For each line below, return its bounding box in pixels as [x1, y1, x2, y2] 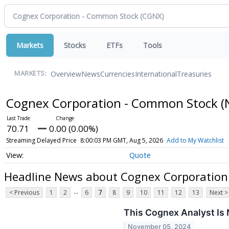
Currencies [100, 68, 135, 79]
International [135, 68, 177, 79]
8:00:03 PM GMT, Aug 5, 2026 [80, 136, 163, 145]
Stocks [64, 40, 86, 50]
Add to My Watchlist [166, 136, 224, 145]
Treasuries [177, 68, 212, 79]
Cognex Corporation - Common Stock [6, 95, 221, 111]
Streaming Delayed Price [6, 136, 77, 145]
